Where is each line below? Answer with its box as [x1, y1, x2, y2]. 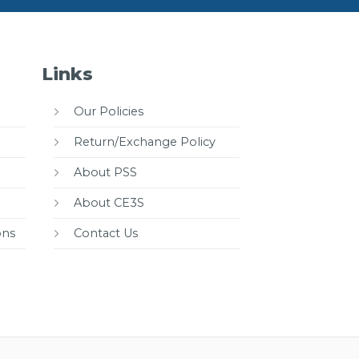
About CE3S [74, 195, 145, 210]
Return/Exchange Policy [74, 134, 216, 149]
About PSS [74, 164, 138, 179]
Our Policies [74, 103, 144, 119]
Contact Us [74, 225, 139, 240]
